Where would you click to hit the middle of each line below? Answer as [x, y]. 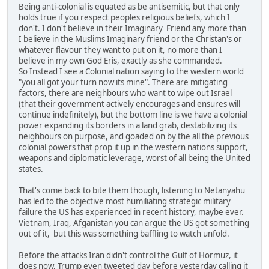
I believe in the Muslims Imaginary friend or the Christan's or [130, 39]
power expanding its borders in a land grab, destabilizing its [128, 126]
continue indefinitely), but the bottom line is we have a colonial [133, 115]
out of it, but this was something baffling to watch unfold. [124, 234]
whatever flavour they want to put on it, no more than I [120, 50]
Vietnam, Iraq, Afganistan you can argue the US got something [134, 223]
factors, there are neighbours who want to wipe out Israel [125, 93]
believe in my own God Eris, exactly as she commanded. [120, 61]
